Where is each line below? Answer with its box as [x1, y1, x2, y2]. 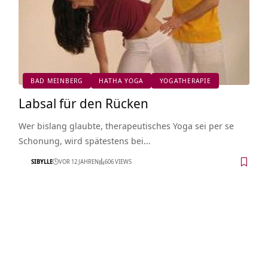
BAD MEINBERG [30, 76, 84, 86]
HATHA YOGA [99, 76, 144, 86]
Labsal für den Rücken [18, 93, 148, 112]
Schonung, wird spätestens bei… [18, 134, 151, 147]
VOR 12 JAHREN [58, 157, 99, 166]
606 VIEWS [104, 157, 132, 166]
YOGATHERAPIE [159, 76, 211, 86]
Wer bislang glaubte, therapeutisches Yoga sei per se [18, 119, 234, 132]
